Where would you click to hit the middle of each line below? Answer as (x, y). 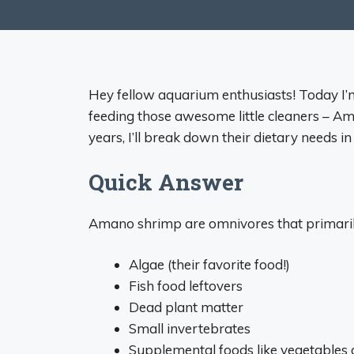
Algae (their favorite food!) (209, 264)
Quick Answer (166, 182)
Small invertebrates (190, 328)
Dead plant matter (186, 307)
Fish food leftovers (186, 286)
